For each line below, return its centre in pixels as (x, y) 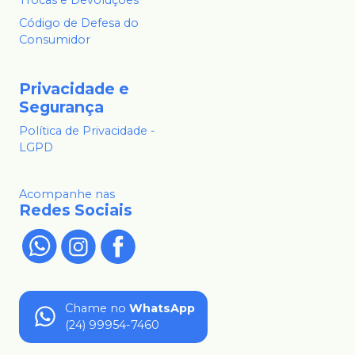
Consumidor (55, 39)
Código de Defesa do (79, 23)
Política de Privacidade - (87, 130)
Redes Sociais (76, 210)
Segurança (61, 107)
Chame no (95, 308)
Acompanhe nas (67, 194)
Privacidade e (74, 88)
